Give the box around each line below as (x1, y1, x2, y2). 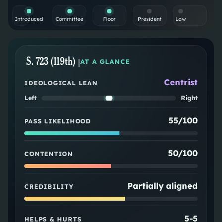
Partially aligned (127, 180, 198, 191)
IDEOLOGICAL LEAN (24, 79, 98, 87)
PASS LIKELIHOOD (24, 117, 91, 125)
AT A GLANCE (80, 57, 130, 66)
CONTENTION (24, 150, 73, 158)
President (137, 15, 162, 23)
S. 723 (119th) (26, 56, 76, 67)
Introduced (15, 15, 44, 23)
